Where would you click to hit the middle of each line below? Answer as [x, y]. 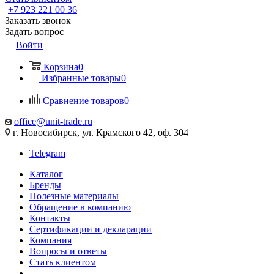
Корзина [61, 67]
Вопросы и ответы [68, 251]
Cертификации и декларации [91, 229]
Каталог [46, 174]
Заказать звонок [38, 20]
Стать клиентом [63, 262]
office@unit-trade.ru [53, 121]
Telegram [47, 153]
